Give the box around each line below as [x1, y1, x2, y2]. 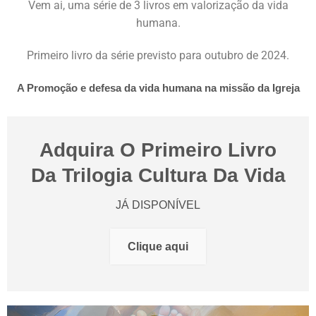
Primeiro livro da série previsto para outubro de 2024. [27, 48, 289, 62]
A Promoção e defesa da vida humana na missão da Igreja [16, 81, 300, 94]
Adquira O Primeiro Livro [39, 138, 276, 161]
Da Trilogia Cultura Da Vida [30, 164, 286, 186]
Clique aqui [128, 240, 188, 253]
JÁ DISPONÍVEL [116, 198, 200, 211]
